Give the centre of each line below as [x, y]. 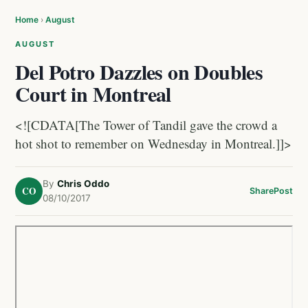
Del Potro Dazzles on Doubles [139, 71]
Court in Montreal [93, 93]
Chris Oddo [83, 184]
